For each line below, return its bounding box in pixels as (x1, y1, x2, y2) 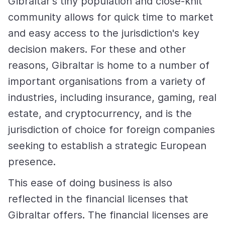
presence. (8, 156, 56, 168)
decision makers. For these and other (8, 43, 186, 55)
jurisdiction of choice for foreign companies (8, 124, 215, 136)
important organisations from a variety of (8, 75, 205, 87)
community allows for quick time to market (8, 11, 213, 23)
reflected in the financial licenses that (8, 193, 188, 205)
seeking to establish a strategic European (8, 140, 206, 152)
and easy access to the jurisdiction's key (8, 27, 199, 39)
